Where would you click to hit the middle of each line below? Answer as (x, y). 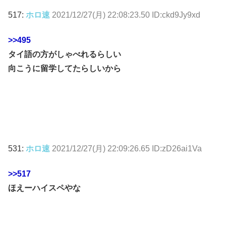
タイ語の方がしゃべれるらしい (65, 54)
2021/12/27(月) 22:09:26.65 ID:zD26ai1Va (127, 148)
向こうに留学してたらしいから (65, 69)
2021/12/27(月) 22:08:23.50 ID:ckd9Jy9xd (126, 15)
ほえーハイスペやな (44, 188)
